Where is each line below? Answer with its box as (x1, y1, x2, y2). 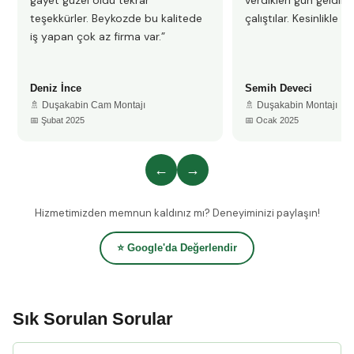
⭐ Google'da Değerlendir (117, 242, 237, 254)
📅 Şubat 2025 (30, 115, 85, 125)
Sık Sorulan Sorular (13, 309, 173, 329)
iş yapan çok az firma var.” (30, 29, 165, 43)
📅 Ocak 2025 (245, 115, 299, 125)
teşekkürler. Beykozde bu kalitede (30, 11, 202, 25)
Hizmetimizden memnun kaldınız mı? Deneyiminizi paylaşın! (34, 206, 320, 220)
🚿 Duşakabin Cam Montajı (30, 100, 145, 111)
